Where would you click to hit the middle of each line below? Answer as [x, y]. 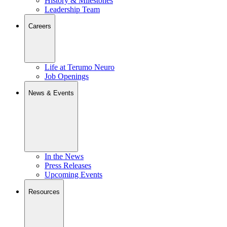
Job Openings [67, 76]
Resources [44, 192]
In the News [64, 157]
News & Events [51, 93]
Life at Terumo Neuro [80, 67]
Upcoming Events [73, 175]
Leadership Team [72, 9]
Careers [40, 26]
